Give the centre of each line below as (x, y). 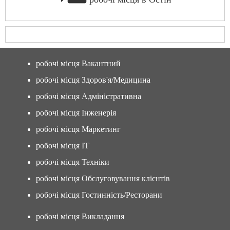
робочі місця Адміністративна (89, 96)
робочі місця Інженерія (76, 113)
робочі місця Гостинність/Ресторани (99, 195)
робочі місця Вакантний (78, 63)
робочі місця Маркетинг (78, 129)
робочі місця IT (63, 146)
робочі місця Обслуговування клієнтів (103, 178)
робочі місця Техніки (73, 162)
